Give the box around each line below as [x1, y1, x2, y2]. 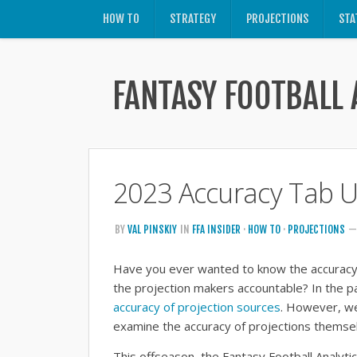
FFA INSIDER [192, 223, 241, 236]
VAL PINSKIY [127, 223, 177, 236]
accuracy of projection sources [113, 299, 280, 315]
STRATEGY [170, 11, 216, 26]
